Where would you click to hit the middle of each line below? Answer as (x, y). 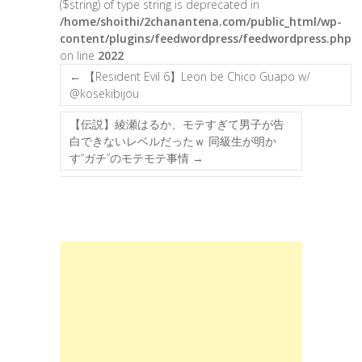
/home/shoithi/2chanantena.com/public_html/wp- (201, 21)
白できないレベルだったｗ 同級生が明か (173, 141)
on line (79, 55)
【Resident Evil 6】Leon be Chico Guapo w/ (196, 76)
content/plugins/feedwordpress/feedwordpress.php (206, 38)
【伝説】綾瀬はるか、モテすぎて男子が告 (177, 124)
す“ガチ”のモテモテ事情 (131, 158)
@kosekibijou (104, 93)
